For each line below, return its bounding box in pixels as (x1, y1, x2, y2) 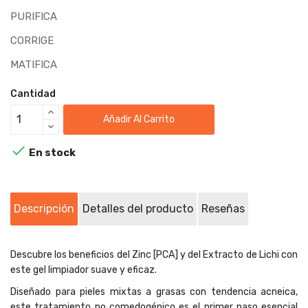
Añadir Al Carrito (103, 113, 175, 126)
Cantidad (10, 87, 56, 100)
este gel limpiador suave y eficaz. (10, 263, 157, 276)
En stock (27, 146, 76, 159)
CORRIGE (10, 34, 54, 47)
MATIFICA (10, 58, 57, 71)
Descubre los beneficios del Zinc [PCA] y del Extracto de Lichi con (10, 248, 298, 261)
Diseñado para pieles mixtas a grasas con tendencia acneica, (10, 285, 298, 298)
